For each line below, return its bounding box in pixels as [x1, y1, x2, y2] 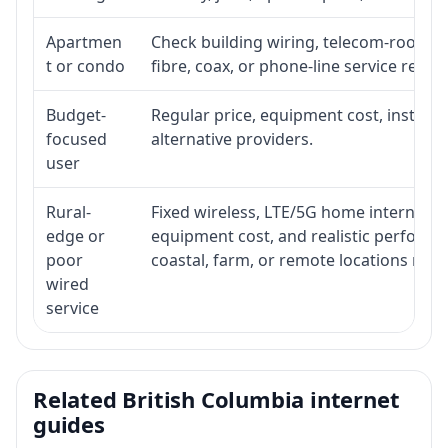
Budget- [46, 103, 106, 126]
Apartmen [46, 30, 122, 53]
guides [33, 408, 105, 439]
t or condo [46, 54, 125, 77]
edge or [46, 224, 105, 247]
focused [46, 127, 107, 150]
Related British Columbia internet [33, 383, 400, 414]
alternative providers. [151, 127, 313, 150]
